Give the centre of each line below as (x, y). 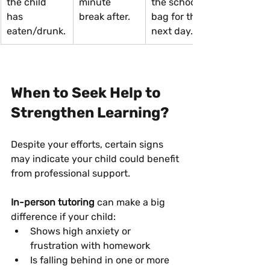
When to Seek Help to (87, 93)
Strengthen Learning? (90, 112)
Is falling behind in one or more (101, 260)
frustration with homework (90, 245)
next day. (172, 31)
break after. (105, 16)
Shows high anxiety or (82, 231)
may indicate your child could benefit (96, 159)
